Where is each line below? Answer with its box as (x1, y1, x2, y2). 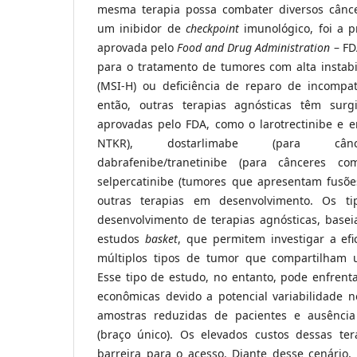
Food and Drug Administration (177, 40, 331, 56)
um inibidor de (97, 21, 186, 37)
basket (144, 231, 178, 247)
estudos (97, 231, 145, 247)
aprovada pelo (97, 40, 178, 56)
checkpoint (186, 21, 239, 37)
